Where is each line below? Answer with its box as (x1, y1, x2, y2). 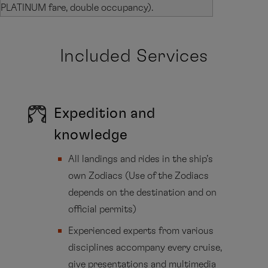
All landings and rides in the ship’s (68, 154, 214, 165)
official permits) (68, 205, 137, 215)
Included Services (59, 47, 209, 66)
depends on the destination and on (68, 188, 217, 198)
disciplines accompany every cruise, (68, 243, 223, 253)
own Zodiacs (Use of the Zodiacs (68, 171, 209, 181)
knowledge (54, 128, 128, 143)
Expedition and (54, 106, 156, 121)
